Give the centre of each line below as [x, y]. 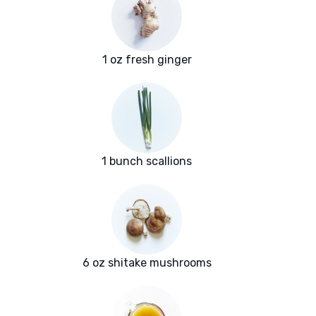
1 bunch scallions [147, 162]
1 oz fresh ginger [147, 60]
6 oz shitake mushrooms [147, 263]
